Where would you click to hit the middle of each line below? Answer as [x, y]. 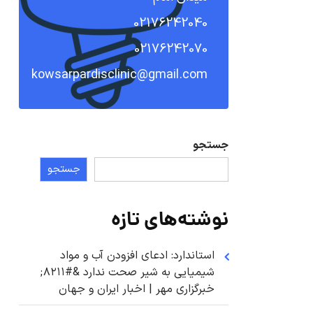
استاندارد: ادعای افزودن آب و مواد [137, 256]
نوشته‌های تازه [170, 221]
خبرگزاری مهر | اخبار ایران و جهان [137, 290]
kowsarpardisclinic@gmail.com [119, 75]
